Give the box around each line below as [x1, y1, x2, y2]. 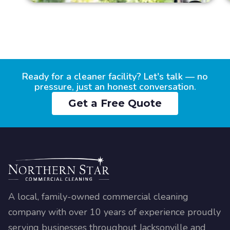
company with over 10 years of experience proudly [8, 205, 221, 218]
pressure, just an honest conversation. [34, 80, 196, 93]
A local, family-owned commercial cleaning [8, 190, 188, 203]
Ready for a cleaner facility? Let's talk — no [22, 70, 208, 83]
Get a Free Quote [68, 97, 162, 109]
